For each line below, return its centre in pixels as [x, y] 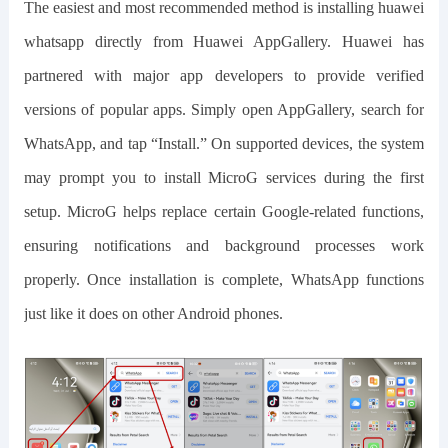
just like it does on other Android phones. [153, 313]
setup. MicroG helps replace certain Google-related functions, [224, 211]
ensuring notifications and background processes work [224, 245]
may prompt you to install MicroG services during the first [224, 177]
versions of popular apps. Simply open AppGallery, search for [224, 109]
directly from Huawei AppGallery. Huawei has [254, 41]
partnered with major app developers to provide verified [224, 75]
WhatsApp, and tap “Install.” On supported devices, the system [224, 143]
